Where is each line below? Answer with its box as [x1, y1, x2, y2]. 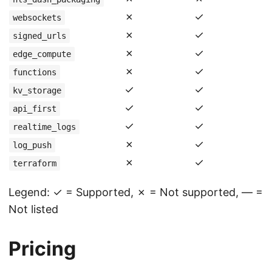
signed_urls [13, 31, 66, 41]
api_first [13, 104, 56, 114]
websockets [13, 13, 61, 22]
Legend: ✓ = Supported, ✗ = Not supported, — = [8, 186, 263, 199]
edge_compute [13, 49, 71, 59]
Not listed [8, 203, 58, 216]
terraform [13, 158, 56, 168]
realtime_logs [13, 122, 76, 132]
